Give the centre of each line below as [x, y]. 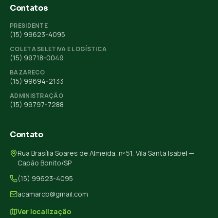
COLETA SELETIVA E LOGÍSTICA [58, 49]
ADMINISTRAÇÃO [36, 95]
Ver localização [44, 211]
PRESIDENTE [29, 25]
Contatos [29, 8]
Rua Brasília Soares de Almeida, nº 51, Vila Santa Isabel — [106, 153]
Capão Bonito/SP [45, 163]
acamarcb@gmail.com [53, 194]
